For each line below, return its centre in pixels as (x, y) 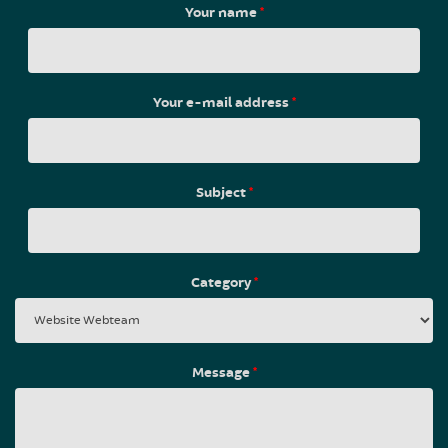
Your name (222, 12)
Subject (222, 192)
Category (222, 282)
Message (222, 372)
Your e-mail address (222, 102)
